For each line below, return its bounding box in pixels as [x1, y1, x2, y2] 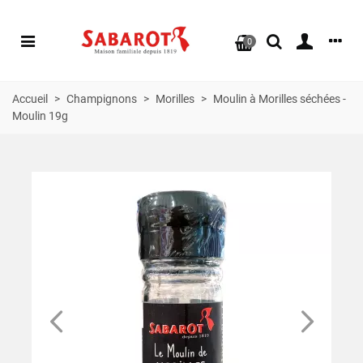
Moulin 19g [12, 109, 68, 122]
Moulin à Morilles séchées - [213, 92, 346, 105]
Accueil [12, 92, 48, 105]
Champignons [66, 92, 137, 105]
